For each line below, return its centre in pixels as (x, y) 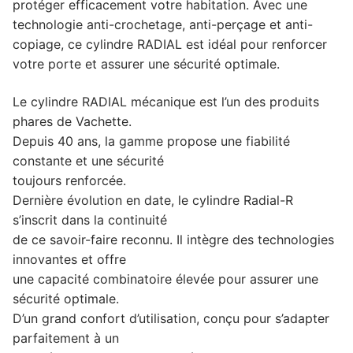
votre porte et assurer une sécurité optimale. (146, 63)
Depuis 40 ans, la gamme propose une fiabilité (151, 141)
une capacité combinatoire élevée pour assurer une (165, 279)
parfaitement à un (66, 338)
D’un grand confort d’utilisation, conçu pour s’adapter (171, 318)
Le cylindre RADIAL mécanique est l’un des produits (166, 101)
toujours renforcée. (69, 180)
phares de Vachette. (72, 121)
